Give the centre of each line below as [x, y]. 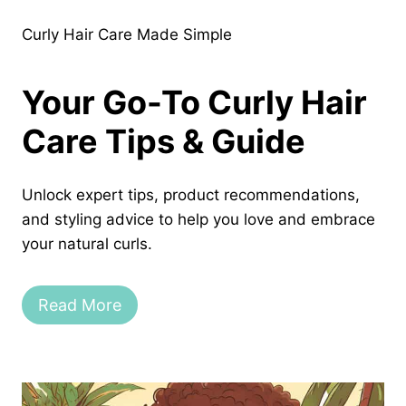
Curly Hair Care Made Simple [127, 35]
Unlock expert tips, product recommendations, [191, 195]
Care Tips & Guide [164, 142]
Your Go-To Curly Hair [194, 103]
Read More [80, 304]
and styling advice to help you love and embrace [198, 220]
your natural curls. [87, 244]
